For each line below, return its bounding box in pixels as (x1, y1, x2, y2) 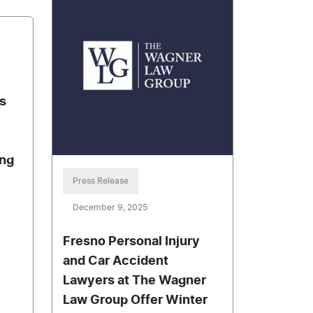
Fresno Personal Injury (63, 235, 201, 249)
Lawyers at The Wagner (63, 275, 207, 288)
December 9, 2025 (73, 203, 148, 212)
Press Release (73, 177, 129, 186)
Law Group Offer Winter (63, 294, 208, 307)
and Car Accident (63, 255, 169, 268)
